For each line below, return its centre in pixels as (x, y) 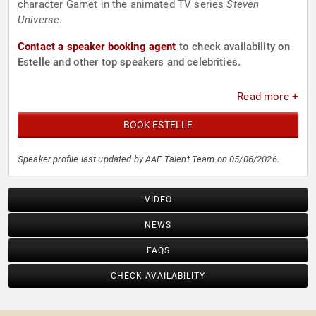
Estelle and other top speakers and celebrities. (129, 62)
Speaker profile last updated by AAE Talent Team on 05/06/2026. (148, 159)
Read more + (268, 97)
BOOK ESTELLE (158, 125)
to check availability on (233, 47)
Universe (39, 20)
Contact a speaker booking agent (97, 47)
